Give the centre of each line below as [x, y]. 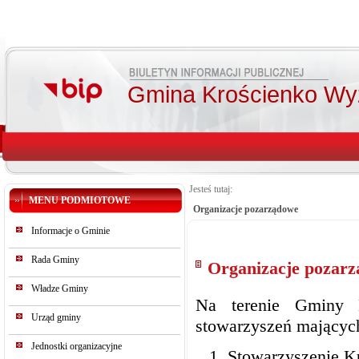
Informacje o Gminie [71, 231]
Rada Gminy [55, 260]
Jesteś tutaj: [211, 189]
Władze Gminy [60, 288]
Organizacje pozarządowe [246, 209]
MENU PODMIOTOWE [80, 200]
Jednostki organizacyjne [77, 346]
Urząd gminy [56, 317]
